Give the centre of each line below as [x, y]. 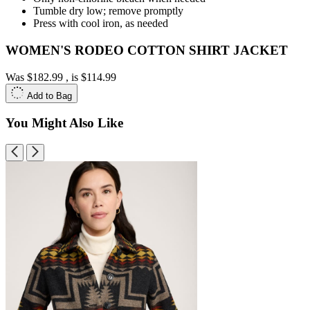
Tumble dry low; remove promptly [108, 11]
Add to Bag [49, 95]
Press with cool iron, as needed [101, 24]
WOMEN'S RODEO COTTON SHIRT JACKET [147, 50]
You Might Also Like [64, 123]
